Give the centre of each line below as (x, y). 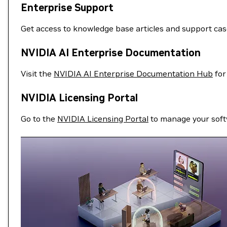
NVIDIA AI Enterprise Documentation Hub (133, 73)
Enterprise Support (67, 8)
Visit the (37, 73)
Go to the (39, 119)
